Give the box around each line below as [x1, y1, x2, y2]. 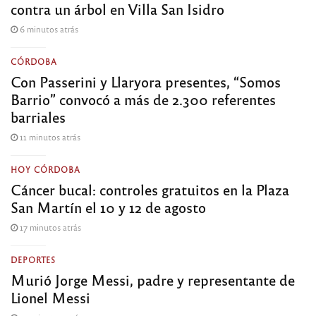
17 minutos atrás [18, 221, 81, 233]
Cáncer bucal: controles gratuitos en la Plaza [11, 180, 289, 200]
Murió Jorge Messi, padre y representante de [11, 270, 295, 290]
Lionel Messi [11, 288, 90, 308]
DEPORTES [11, 255, 56, 265]
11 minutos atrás [18, 131, 80, 143]
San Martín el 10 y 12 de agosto [11, 197, 206, 217]
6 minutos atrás [18, 23, 78, 35]
